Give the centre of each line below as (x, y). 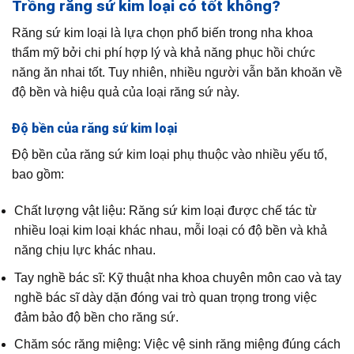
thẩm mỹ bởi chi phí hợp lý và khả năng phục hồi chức (164, 53)
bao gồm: (38, 175)
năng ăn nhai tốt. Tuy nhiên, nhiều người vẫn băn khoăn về (177, 73)
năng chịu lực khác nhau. (85, 250)
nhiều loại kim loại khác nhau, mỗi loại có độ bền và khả (171, 230)
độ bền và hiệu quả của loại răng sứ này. (126, 92)
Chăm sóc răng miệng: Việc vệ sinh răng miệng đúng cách (178, 345)
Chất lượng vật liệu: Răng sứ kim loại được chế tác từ (166, 210)
